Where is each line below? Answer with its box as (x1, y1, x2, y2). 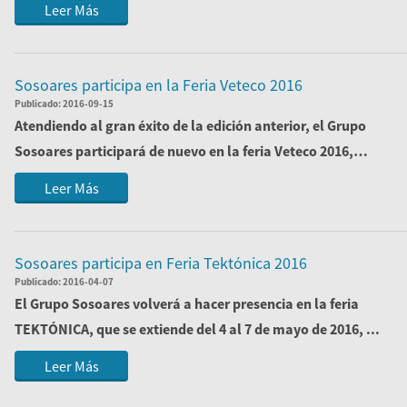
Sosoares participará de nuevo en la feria (15, 142, 274, 160)
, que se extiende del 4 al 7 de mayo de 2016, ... (89, 320, 380, 338)
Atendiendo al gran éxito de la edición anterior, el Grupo (15, 116, 366, 134)
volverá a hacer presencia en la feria (130, 294, 359, 313)
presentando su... (15, 167, 126, 185)
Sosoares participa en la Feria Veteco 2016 (15, 74, 303, 95)
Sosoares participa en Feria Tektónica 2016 (15, 253, 307, 273)
